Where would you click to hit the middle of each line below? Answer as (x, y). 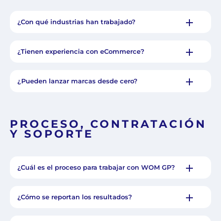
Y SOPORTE (52, 134)
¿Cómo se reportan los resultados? (75, 197)
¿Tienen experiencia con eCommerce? (81, 52)
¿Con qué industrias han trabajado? (76, 22)
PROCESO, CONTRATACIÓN (108, 124)
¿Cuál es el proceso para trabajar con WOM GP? (96, 167)
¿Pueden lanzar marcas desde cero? (77, 81)
